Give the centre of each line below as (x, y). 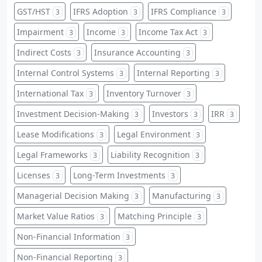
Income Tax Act (168, 32)
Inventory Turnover (144, 93)
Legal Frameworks (52, 154)
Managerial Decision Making (73, 195)
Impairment (40, 32)
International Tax (50, 93)
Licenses (34, 175)
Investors (170, 113)
